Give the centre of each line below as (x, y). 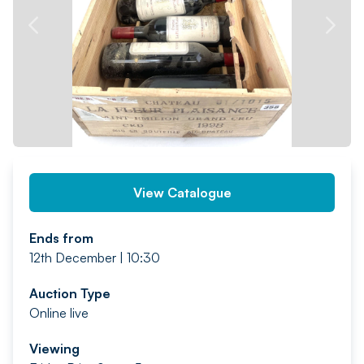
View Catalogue (182, 193)
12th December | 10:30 (95, 258)
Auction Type (70, 293)
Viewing (54, 349)
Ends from (61, 238)
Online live (59, 313)
